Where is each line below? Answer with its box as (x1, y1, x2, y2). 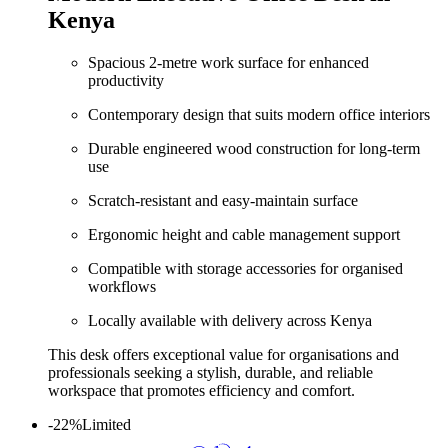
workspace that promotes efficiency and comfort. (48, 381, 355, 399)
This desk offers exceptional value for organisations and (48, 345, 399, 363)
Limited (82, 415, 131, 433)
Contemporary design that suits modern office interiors (88, 105, 430, 123)
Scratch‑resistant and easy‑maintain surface (88, 191, 358, 209)
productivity (88, 71, 164, 89)
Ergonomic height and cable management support (88, 225, 400, 243)
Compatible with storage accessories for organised (88, 259, 403, 277)
